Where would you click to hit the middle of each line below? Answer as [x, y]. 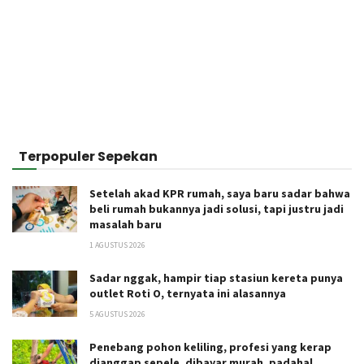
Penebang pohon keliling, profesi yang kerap [210, 347]
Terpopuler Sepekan [88, 156]
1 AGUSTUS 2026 [117, 245]
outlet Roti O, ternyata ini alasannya [188, 293]
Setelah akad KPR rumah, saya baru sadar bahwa [220, 193]
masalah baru [126, 224]
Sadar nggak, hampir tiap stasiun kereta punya [216, 277]
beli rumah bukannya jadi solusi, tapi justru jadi [217, 208]
